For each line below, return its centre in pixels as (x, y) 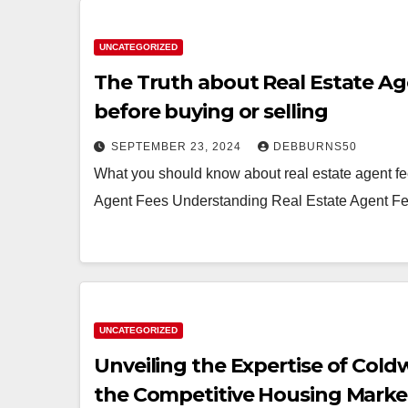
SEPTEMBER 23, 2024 (178, 147)
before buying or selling (211, 112)
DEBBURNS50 (315, 147)
